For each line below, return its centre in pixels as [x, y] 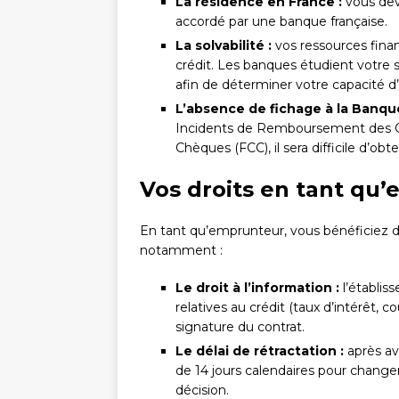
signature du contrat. [240, 327]
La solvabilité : [224, 46]
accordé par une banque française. [281, 22]
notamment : [181, 251]
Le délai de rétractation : [260, 351]
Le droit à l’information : [257, 288]
